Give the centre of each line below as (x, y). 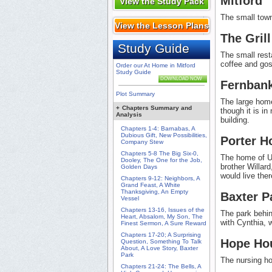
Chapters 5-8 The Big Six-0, (160, 154)
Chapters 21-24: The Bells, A (161, 267)
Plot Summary (135, 94)
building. (235, 120)
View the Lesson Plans (161, 26)
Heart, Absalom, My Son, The (162, 217)
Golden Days (139, 167)
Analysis (129, 115)
